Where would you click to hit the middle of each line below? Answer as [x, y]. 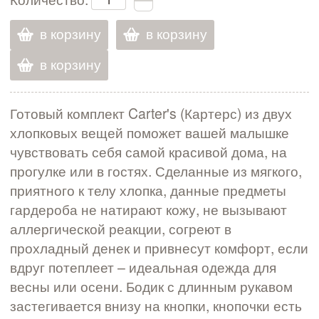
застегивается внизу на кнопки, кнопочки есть [156, 306]
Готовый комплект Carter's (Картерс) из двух [151, 114]
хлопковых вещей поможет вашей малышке [150, 133]
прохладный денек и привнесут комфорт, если [159, 248]
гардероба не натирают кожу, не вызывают [148, 210]
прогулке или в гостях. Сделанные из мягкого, [156, 171]
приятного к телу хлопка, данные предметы [148, 190]
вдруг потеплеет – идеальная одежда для [143, 267]
